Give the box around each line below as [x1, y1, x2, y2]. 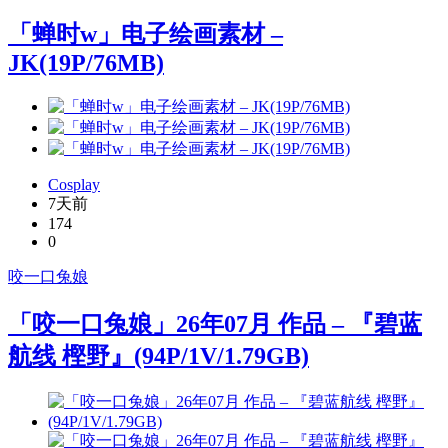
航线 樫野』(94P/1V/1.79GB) [8, 343, 309, 370]
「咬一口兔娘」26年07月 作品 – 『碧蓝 [8, 311, 422, 338]
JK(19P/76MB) [8, 50, 164, 77]
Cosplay [48, 176, 100, 194]
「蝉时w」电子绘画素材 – [8, 21, 283, 48]
